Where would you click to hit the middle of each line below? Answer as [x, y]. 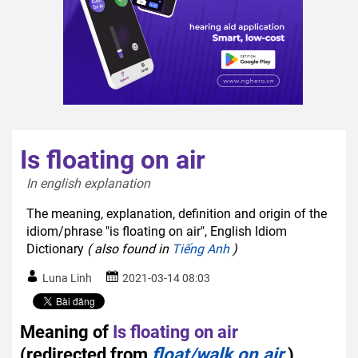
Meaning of [64, 331]
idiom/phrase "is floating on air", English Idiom [157, 231]
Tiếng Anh [201, 249]
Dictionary [57, 249]
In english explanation [91, 183]
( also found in [129, 249]
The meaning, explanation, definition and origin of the [177, 213]
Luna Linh [67, 278]
